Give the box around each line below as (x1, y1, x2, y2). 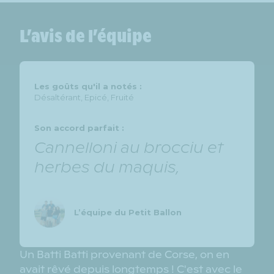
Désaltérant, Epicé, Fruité (34, 92, 134, 102)
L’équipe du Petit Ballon (74, 207, 182, 217)
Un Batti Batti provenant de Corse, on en (20, 248, 229, 261)
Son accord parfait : (34, 123, 124, 133)
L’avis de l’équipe (20, 26, 152, 47)
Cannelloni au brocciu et (34, 138, 223, 157)
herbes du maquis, (34, 158, 179, 177)
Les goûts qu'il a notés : (34, 81, 142, 91)
